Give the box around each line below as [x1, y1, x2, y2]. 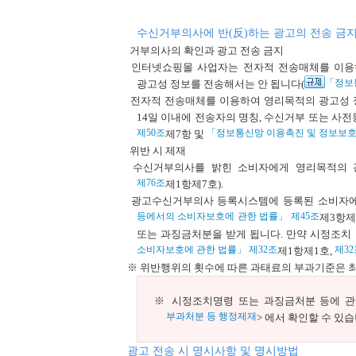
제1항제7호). [165, 178, 223, 190]
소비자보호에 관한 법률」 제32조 [137, 244, 277, 255]
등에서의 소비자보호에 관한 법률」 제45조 [137, 211, 319, 222]
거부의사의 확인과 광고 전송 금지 [127, 44, 284, 56]
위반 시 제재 [127, 145, 186, 157]
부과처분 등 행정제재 [166, 311, 257, 322]
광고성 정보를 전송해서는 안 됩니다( [137, 78, 304, 90]
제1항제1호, [277, 245, 332, 257]
